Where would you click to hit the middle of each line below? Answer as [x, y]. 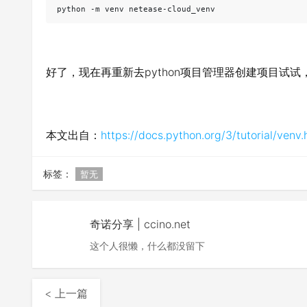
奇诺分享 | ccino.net [140, 224]
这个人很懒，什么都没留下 [147, 246]
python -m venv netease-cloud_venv [136, 9]
